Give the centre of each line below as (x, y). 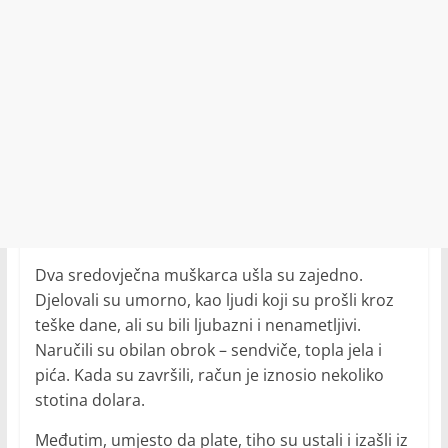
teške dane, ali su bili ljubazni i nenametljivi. (197, 325)
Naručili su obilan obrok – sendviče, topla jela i (208, 350)
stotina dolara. (89, 400)
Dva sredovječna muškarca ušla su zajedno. (198, 275)
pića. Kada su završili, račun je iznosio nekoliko (209, 375)
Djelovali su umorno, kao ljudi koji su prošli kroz (214, 300)
